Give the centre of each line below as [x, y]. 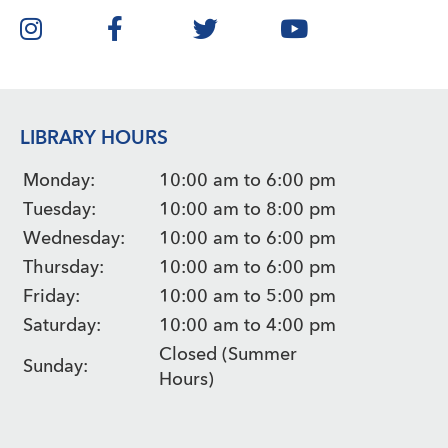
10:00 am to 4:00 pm [247, 325]
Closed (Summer [228, 354]
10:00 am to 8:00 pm [247, 209]
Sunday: [55, 366]
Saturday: [62, 325]
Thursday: [63, 267]
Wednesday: [74, 238]
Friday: [51, 296]
